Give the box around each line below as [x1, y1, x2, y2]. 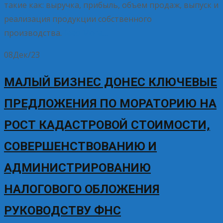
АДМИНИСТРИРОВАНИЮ [4, 160, 151, 175]
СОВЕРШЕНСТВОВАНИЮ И [4, 139, 157, 153]
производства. [4, 27, 62, 38]
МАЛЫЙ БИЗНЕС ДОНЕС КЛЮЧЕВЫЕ [4, 75, 217, 89]
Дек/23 [13, 49, 40, 60]
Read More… [62, 27, 108, 38]
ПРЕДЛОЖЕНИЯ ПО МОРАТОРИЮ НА [4, 96, 217, 111]
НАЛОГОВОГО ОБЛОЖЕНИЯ [4, 182, 159, 196]
